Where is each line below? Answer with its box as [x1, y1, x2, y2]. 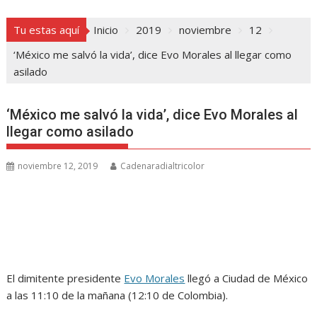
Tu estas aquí [13, 23, 80, 38]
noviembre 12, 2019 [18, 160, 98, 173]
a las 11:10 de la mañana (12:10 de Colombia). [6, 288, 229, 303]
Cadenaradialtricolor [120, 160, 205, 173]
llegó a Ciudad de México [185, 271, 309, 286]
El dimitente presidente [6, 271, 125, 286]
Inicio [93, 23, 119, 38]
